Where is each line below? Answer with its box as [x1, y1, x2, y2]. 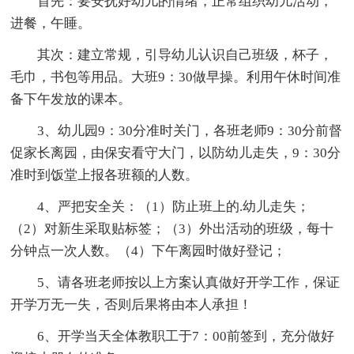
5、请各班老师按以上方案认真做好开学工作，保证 [37, 274, 341, 290]
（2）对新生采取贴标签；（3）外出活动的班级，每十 [10, 220, 334, 236]
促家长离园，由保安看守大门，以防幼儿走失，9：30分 [10, 145, 341, 160]
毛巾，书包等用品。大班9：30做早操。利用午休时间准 [10, 69, 341, 85]
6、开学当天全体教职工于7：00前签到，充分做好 [37, 328, 335, 344]
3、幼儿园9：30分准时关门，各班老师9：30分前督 [37, 122, 343, 138]
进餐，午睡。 [10, 15, 92, 31]
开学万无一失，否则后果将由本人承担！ [10, 296, 253, 312]
